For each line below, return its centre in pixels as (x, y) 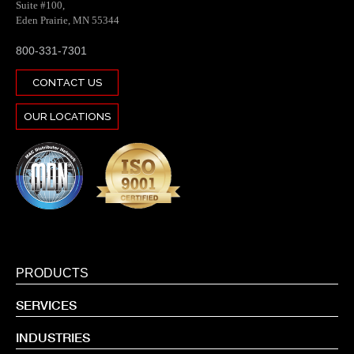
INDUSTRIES (53, 337)
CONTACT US (67, 83)
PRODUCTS (52, 273)
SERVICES (46, 305)
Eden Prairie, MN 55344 (68, 20)
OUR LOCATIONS (67, 117)
